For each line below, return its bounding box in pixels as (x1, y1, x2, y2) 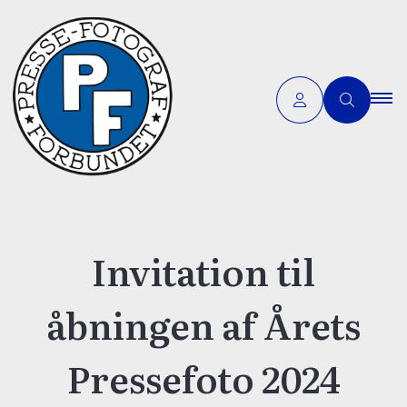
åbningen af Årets (46, 297, 361, 351)
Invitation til (92, 243, 315, 297)
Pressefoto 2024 (66, 351, 341, 404)
